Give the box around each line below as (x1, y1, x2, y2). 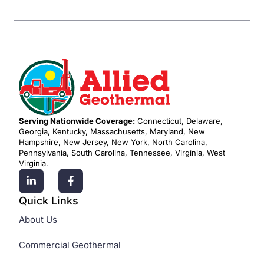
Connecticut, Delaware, (135, 116, 223, 126)
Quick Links (19, 194, 78, 207)
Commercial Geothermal (19, 239, 121, 251)
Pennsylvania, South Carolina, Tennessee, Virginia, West (19, 148, 225, 158)
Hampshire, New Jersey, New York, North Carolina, (19, 137, 207, 147)
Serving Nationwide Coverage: (19, 116, 135, 126)
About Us (19, 214, 57, 226)
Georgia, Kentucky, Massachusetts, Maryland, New (19, 127, 205, 137)
